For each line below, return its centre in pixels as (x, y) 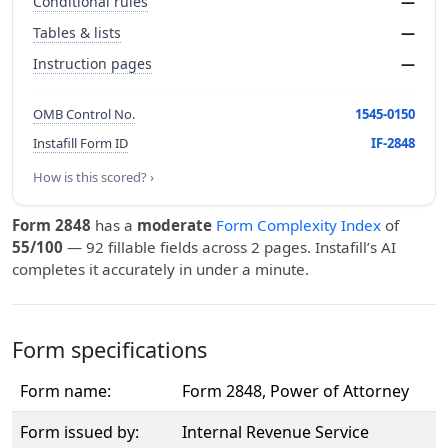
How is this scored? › (93, 177)
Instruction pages (92, 63)
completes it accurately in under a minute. (160, 269)
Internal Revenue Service (275, 432)
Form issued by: (79, 432)
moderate (174, 225)
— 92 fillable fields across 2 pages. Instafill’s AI (229, 247)
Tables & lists (77, 32)
